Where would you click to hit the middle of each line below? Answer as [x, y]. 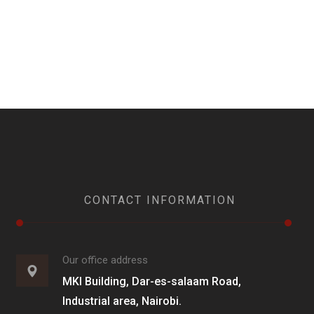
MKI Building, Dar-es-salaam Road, [152, 281]
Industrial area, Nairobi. [122, 301]
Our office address [105, 260]
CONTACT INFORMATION [160, 200]
